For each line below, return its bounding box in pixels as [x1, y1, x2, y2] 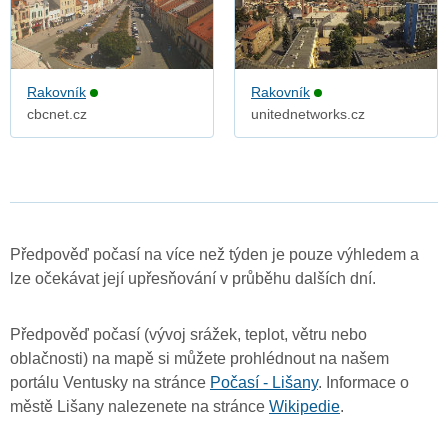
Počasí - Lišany [210, 374, 318, 392]
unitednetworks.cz [251, 106, 365, 123]
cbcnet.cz [27, 106, 87, 123]
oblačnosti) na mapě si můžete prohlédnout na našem [10, 350, 389, 368]
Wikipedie [269, 398, 340, 416]
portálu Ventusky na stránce [10, 374, 210, 392]
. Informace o [318, 374, 409, 392]
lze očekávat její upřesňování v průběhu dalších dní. [10, 270, 376, 288]
